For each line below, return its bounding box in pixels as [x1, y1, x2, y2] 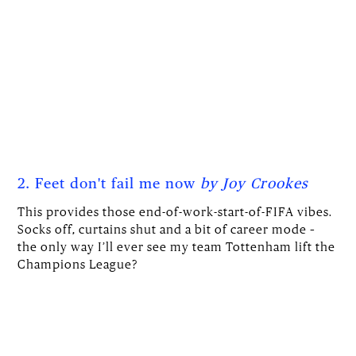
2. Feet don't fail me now [17, 176, 201, 192]
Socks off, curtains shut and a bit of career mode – [17, 221, 316, 236]
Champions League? [17, 256, 139, 271]
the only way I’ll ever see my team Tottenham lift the [17, 238, 336, 253]
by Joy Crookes [200, 176, 309, 192]
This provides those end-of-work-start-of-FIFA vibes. [17, 203, 333, 219]
